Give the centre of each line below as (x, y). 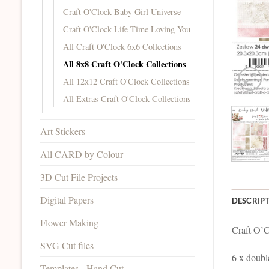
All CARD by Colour (82, 154)
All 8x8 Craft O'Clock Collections (125, 64)
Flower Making (69, 222)
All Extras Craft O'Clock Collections (127, 98)
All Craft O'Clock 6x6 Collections (122, 46)
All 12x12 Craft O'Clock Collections (126, 81)
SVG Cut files (67, 245)
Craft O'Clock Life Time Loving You (127, 29)
